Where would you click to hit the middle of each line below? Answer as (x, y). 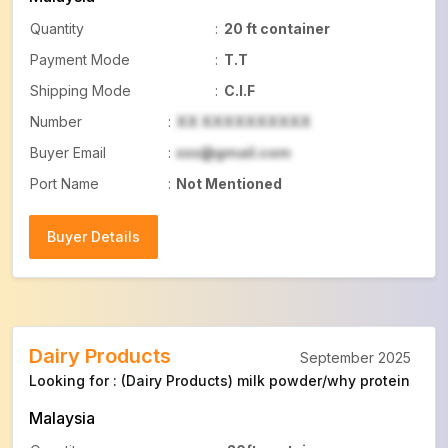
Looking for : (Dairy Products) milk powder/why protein (219, 380)
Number (56, 121)
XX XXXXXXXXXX (243, 121)
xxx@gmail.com (233, 152)
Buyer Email (68, 152)
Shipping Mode (80, 90)
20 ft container (277, 28)
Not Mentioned (229, 183)
